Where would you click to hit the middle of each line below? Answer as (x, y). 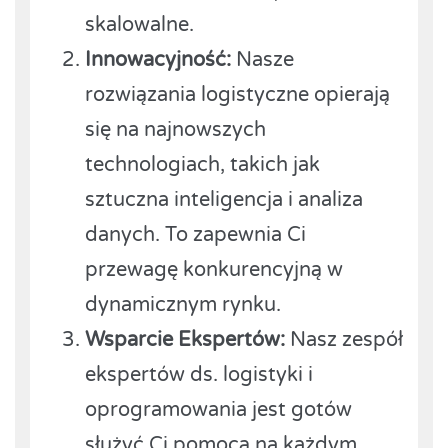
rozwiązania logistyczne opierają (237, 94)
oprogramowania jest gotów (218, 409)
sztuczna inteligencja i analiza (224, 199)
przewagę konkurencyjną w (214, 269)
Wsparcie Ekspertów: (185, 339)
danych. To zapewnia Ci (195, 234)
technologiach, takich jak (202, 164)
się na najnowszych (175, 129)
